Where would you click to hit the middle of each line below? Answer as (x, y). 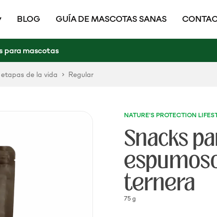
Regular (81, 74)
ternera (159, 183)
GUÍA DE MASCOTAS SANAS (111, 19)
